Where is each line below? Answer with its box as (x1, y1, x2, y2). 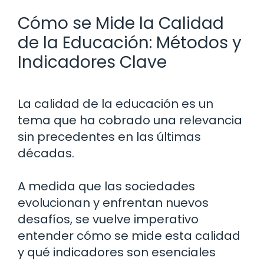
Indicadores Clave (18, 50, 167, 74)
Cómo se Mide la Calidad (18, 11, 224, 35)
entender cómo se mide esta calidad (18, 227, 240, 244)
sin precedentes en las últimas (18, 128, 201, 145)
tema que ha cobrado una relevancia (18, 111, 242, 128)
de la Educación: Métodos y (18, 31, 242, 54)
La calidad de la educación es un (18, 95, 213, 112)
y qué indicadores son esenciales (18, 243, 216, 260)
